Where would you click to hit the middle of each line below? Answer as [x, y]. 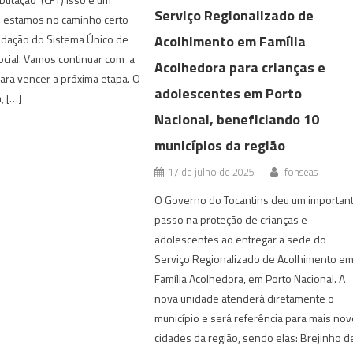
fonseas [301, 172]
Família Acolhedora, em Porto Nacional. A [250, 279]
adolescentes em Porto [229, 94]
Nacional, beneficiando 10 [237, 120]
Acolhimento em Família [230, 42]
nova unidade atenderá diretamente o [245, 299]
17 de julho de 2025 [212, 172]
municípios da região [220, 146]
